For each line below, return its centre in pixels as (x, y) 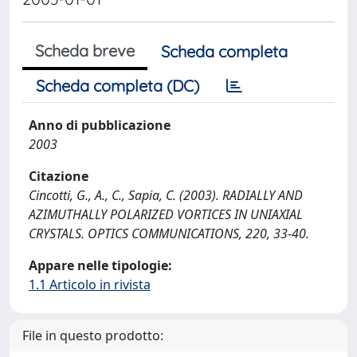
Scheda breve (85, 51)
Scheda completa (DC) (118, 86)
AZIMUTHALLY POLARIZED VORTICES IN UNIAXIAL (166, 214)
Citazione (59, 176)
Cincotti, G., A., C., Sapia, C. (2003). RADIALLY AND (166, 195)
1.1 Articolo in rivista (90, 284)
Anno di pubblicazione (100, 125)
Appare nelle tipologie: (100, 265)
